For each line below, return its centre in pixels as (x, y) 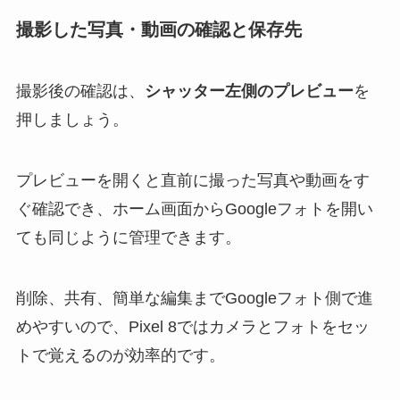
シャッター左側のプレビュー (249, 91)
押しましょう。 (72, 119)
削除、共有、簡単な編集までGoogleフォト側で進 (194, 298)
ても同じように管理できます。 (128, 237)
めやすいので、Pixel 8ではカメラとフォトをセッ (192, 326)
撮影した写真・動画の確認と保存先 (158, 29)
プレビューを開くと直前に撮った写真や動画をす (192, 180)
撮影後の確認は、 (80, 91)
